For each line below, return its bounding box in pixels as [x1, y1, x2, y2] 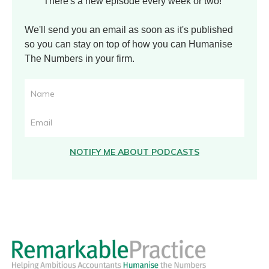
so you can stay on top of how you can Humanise [25, 39, 232, 50]
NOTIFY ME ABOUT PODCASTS [70, 147, 199, 158]
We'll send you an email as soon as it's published [25, 25, 233, 35]
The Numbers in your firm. [25, 53, 134, 64]
